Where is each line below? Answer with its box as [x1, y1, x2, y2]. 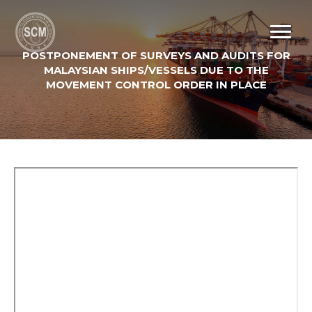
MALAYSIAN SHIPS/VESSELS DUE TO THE [43, 63, 269, 77]
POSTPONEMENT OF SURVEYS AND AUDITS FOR [22, 48, 290, 62]
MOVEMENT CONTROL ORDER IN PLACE [45, 77, 267, 91]
